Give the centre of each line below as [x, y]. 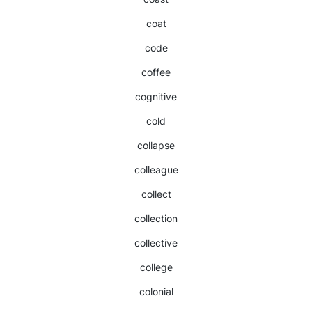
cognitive [156, 96]
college [156, 267]
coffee [156, 72]
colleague [156, 170]
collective [156, 243]
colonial [156, 291]
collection [156, 218]
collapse [156, 145]
